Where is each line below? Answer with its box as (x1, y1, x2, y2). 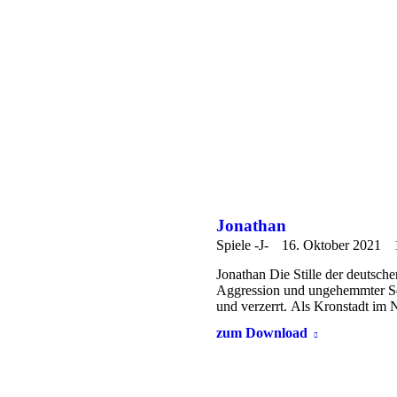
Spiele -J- (216, 237, 269, 253)
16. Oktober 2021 (282, 237, 381, 253)
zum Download (216, 325, 307, 341)
